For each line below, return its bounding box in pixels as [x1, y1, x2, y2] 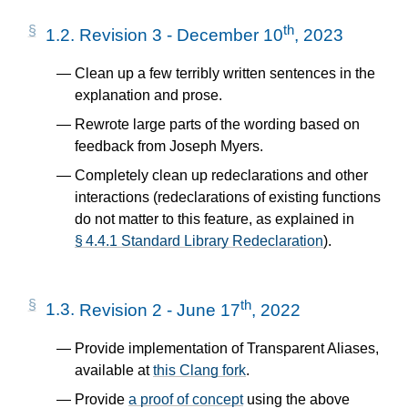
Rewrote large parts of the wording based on [75, 117, 360, 133]
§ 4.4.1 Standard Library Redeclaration [75, 233, 323, 250]
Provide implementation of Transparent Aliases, [75, 340, 379, 356]
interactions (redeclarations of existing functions [75, 189, 381, 206]
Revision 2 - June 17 [79, 300, 240, 320]
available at [75, 362, 153, 378]
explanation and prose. [75, 87, 222, 104]
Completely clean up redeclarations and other [75, 168, 368, 184]
